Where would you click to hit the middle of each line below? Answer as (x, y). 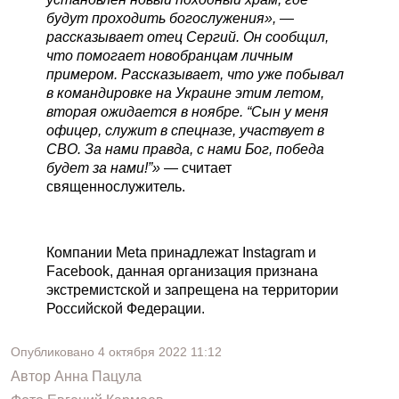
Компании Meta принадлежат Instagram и (181, 252)
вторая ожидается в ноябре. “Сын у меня (187, 112)
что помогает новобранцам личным (170, 56)
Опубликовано (54, 352)
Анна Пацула (98, 376)
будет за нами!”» (103, 168)
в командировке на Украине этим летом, (185, 93)
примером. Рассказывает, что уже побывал (195, 74)
